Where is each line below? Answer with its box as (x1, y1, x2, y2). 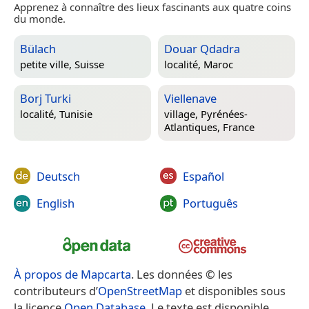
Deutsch (37, 168, 80, 184)
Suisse (74, 57, 104, 72)
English (37, 195, 74, 211)
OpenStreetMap (98, 283, 182, 299)
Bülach (20, 40, 56, 57)
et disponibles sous (182, 283, 286, 299)
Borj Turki (20, 90, 71, 106)
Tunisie (59, 107, 92, 121)
